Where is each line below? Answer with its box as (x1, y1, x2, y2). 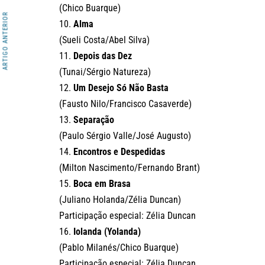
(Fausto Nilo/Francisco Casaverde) (59, 98, 192, 110)
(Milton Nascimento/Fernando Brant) (59, 162, 200, 174)
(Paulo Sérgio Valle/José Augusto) (59, 130, 191, 142)
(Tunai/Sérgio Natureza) (59, 66, 151, 78)
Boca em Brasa (73, 178, 131, 190)
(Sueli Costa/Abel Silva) (59, 34, 150, 46)
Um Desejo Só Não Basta (73, 82, 169, 94)
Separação (73, 114, 114, 126)
